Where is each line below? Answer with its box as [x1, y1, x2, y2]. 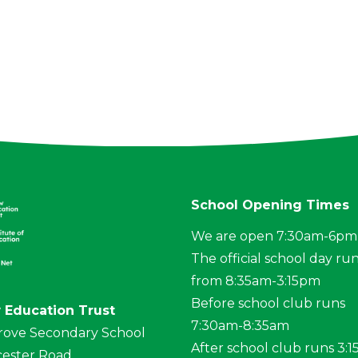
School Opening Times [191, 197, 349, 213]
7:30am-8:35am [191, 318, 289, 334]
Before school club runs [191, 296, 345, 312]
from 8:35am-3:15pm [191, 273, 320, 289]
